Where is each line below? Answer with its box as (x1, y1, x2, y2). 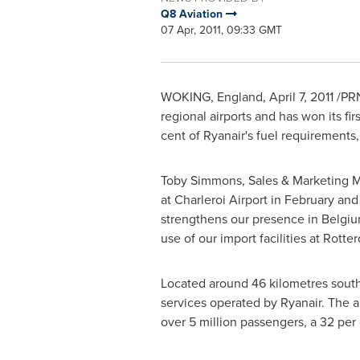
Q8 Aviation (160, 6, 226, 22)
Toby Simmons (160, 171, 242, 189)
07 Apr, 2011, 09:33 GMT (160, 22, 282, 38)
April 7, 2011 (268, 88, 333, 105)
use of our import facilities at (160, 229, 323, 247)
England (216, 88, 263, 105)
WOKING (160, 88, 211, 105)
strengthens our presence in (160, 210, 321, 227)
